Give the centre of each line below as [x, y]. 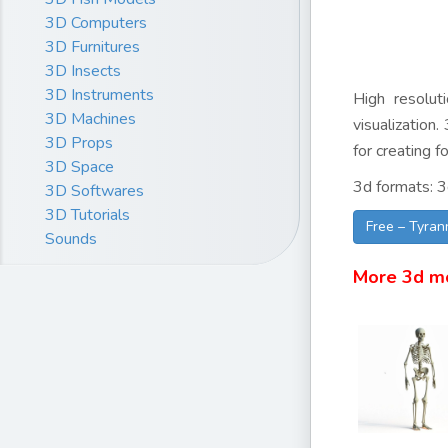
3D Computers [96, 22]
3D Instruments [99, 94]
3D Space [79, 166]
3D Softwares [94, 190]
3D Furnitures [92, 46]
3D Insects [83, 70]
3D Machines [90, 118]
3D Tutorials [87, 214]
